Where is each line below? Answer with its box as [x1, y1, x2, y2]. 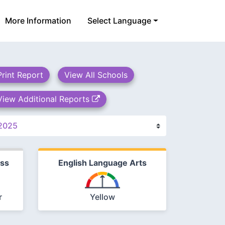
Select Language [87, 16, 152, 26]
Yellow [89, 192, 115, 202]
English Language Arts [58, 157, 147, 168]
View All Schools [64, 70, 128, 80]
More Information [5, 16, 72, 26]
